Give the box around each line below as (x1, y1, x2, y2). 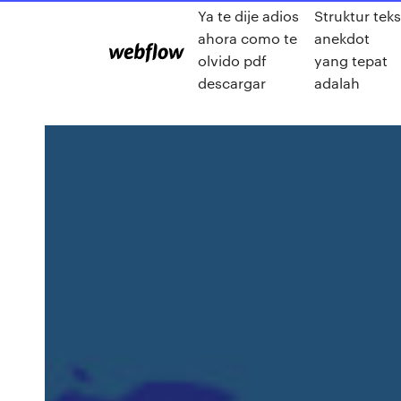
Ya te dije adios (198, 6, 299, 25)
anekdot (314, 29, 371, 47)
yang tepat (314, 51, 388, 70)
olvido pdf (198, 51, 267, 70)
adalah (314, 73, 361, 92)
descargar (198, 73, 266, 92)
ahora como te (198, 29, 297, 47)
